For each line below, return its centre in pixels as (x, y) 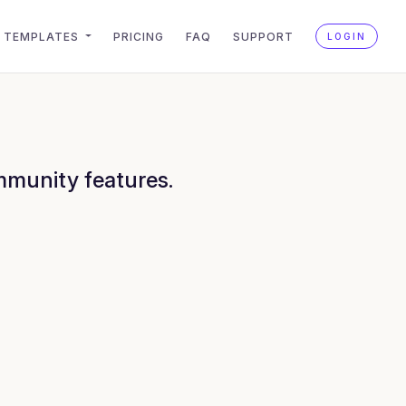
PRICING (139, 36)
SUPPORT (263, 36)
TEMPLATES (43, 36)
